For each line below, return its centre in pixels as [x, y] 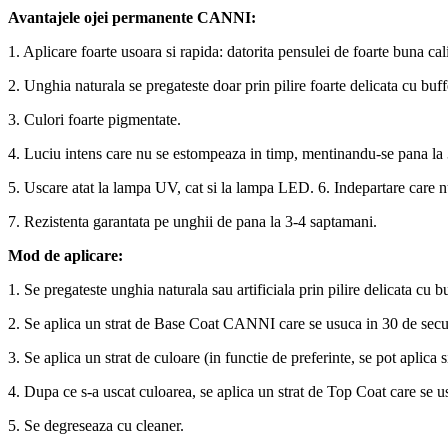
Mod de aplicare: [65, 256]
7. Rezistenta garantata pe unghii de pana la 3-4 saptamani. [192, 222]
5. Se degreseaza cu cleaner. [96, 426]
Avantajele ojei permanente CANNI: [132, 18]
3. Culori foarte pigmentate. [94, 120]
